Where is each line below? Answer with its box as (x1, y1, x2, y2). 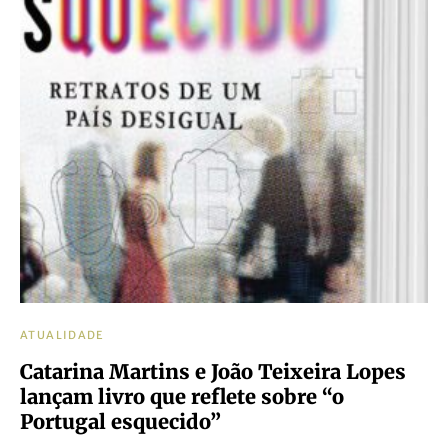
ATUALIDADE (20, 328, 105, 342)
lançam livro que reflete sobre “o (20, 384, 344, 409)
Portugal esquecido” (20, 409, 221, 434)
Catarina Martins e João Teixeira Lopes (20, 359, 406, 384)
